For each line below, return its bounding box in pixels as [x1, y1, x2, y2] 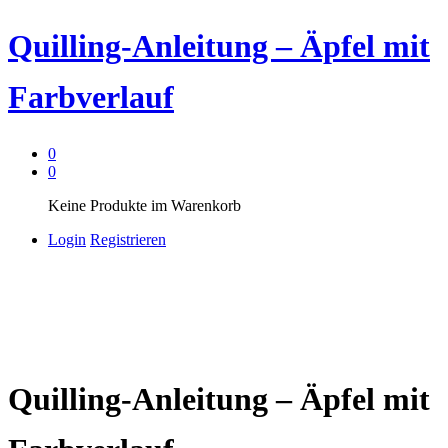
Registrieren [90, 230, 166, 248]
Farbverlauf [8, 79, 174, 116]
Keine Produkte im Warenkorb [48, 196, 241, 214]
